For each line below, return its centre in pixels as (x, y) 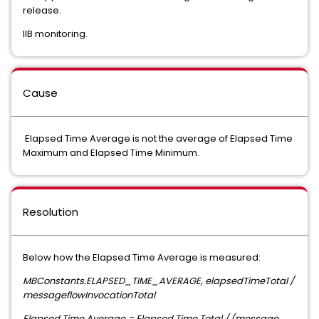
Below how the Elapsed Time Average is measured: (142, 257)
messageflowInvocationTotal (89, 295)
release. (42, 10)
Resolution (51, 212)
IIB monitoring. (55, 34)
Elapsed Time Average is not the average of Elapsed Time (158, 138)
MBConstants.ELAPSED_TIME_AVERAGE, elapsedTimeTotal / (158, 281)
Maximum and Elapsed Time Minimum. (111, 153)
